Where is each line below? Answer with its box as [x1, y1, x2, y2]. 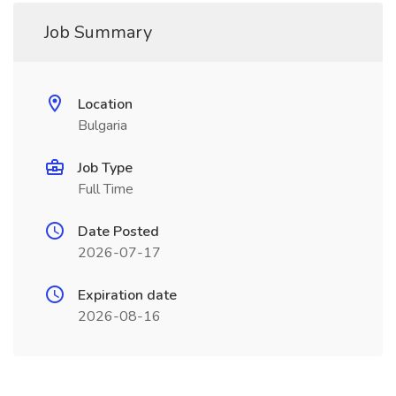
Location [78, 95, 133, 114]
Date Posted [78, 222, 159, 241]
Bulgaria [78, 116, 127, 135]
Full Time [78, 179, 133, 199]
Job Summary [44, 20, 152, 44]
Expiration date [78, 286, 177, 305]
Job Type [78, 158, 133, 178]
